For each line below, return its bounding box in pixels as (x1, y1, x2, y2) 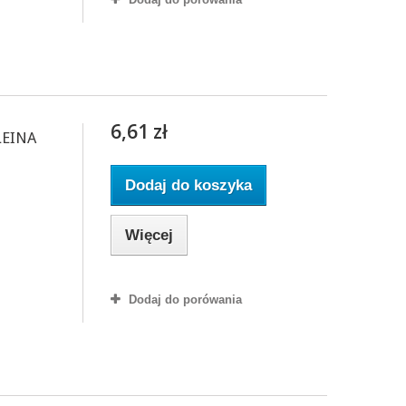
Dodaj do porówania (128, 292, 242, 306)
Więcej (124, 226, 173, 244)
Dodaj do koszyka (124, 176, 252, 194)
